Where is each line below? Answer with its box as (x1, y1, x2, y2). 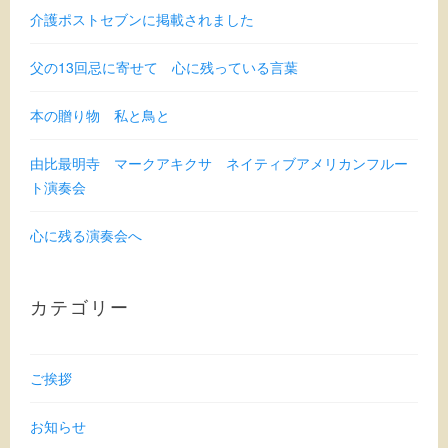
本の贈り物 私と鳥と (30, 104, 171, 125)
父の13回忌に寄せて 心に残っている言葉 (30, 56, 299, 77)
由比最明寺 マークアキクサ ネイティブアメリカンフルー (30, 152, 409, 173)
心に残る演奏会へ (30, 224, 143, 245)
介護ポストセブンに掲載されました (30, 8, 255, 29)
